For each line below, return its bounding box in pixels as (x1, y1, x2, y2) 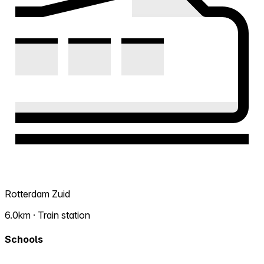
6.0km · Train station (5, 209, 90, 222)
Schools (5, 233, 43, 246)
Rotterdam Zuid (5, 188, 70, 200)
